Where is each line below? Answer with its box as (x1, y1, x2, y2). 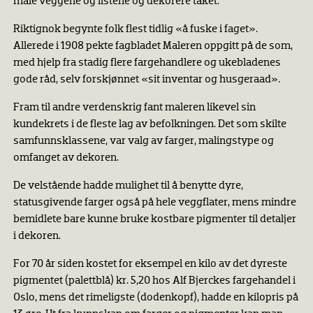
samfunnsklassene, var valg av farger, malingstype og (13, 135, 274, 147)
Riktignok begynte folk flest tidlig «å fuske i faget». (13, 23, 258, 35)
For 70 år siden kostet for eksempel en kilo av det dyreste (13, 258, 287, 270)
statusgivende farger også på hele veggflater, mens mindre (13, 196, 296, 208)
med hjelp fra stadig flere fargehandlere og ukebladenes (13, 57, 281, 68)
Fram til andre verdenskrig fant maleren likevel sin (13, 101, 256, 113)
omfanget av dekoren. (13, 152, 119, 163)
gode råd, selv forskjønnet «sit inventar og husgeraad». (13, 73, 282, 85)
